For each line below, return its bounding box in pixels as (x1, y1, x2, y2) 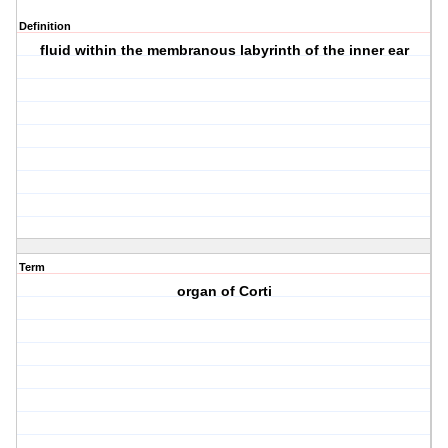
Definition (19, 20, 71, 33)
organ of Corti (176, 283, 272, 300)
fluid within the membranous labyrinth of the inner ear (39, 42, 409, 59)
